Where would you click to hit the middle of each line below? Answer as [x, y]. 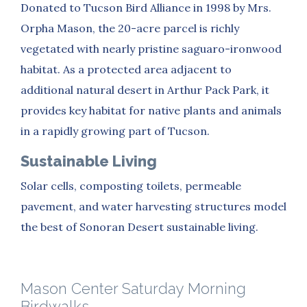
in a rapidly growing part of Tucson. [115, 131]
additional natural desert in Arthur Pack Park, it [145, 89]
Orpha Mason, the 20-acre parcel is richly [130, 28]
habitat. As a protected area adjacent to [126, 69]
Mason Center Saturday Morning [133, 288]
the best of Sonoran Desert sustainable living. [139, 226]
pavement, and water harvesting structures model [153, 206]
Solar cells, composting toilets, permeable [131, 185]
